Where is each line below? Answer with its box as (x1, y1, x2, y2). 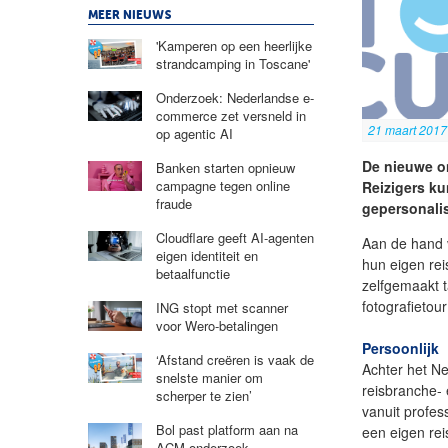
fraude (155, 193, 192, 213)
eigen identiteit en (155, 245, 258, 265)
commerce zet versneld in (155, 105, 306, 125)
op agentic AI (155, 123, 233, 143)
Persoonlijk (362, 337, 440, 358)
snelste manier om (155, 367, 263, 387)
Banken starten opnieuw (155, 157, 295, 177)
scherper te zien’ (155, 385, 252, 405)
